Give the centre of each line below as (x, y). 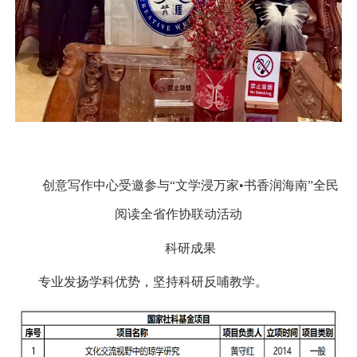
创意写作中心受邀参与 (106, 185)
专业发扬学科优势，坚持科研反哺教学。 (153, 282)
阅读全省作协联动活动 (178, 214)
